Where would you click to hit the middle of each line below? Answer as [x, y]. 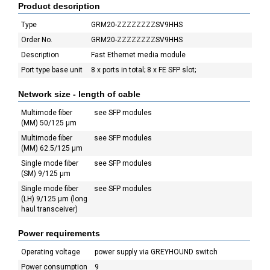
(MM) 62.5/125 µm [52, 148]
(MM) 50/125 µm [49, 123]
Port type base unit [52, 70]
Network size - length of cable [79, 94]
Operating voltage [51, 252]
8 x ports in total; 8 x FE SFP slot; [143, 70]
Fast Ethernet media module [138, 55]
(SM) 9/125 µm [46, 174]
